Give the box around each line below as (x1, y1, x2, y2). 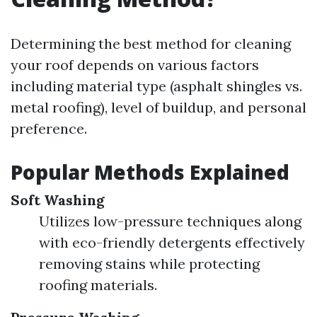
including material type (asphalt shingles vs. (11, 77, 302, 95)
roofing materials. (39, 276, 157, 294)
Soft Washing (11, 191, 105, 209)
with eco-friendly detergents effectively (39, 234, 305, 251)
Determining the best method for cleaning (11, 35, 291, 52)
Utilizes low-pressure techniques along (39, 212, 301, 230)
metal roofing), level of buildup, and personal (11, 98, 306, 116)
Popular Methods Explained (11, 158, 289, 185)
